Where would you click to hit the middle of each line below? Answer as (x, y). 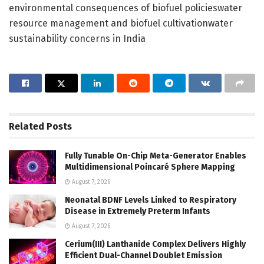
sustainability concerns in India (77, 38)
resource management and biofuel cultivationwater (121, 23)
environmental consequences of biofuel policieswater (126, 8)
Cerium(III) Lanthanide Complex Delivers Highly (155, 244)
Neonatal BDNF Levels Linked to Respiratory (151, 200)
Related (27, 126)
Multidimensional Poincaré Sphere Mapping (150, 167)
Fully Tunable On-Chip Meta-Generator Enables (156, 156)
